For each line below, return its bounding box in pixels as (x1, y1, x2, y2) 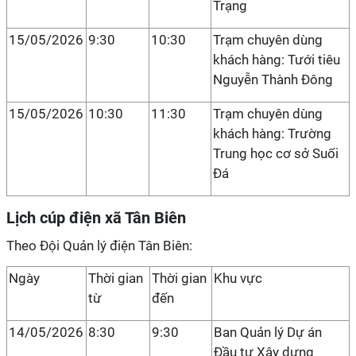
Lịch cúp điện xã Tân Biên (6, 208, 186, 227)
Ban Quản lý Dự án (214, 324, 322, 340)
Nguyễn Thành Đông (213, 72, 333, 87)
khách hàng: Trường (213, 126, 331, 141)
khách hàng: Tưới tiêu (213, 52, 340, 68)
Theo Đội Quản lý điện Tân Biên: (6, 238, 192, 253)
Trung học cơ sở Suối (213, 145, 339, 161)
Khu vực (214, 270, 262, 286)
